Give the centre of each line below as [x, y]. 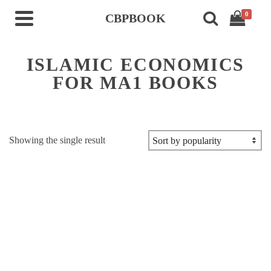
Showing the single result [57, 140]
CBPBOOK [135, 18]
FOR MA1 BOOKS [135, 83]
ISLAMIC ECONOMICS [135, 64]
